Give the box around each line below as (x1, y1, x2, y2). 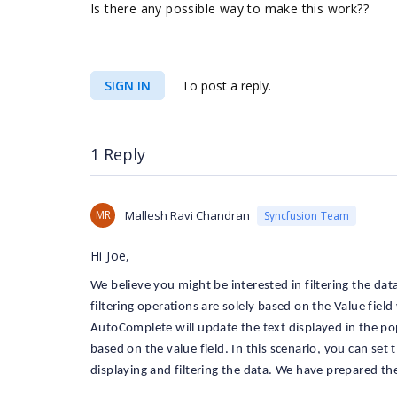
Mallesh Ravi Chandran (125, 207, 250, 223)
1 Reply (90, 144, 145, 165)
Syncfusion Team (264, 207, 349, 223)
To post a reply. (178, 77, 271, 94)
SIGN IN (105, 77, 151, 94)
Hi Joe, (90, 247, 130, 264)
